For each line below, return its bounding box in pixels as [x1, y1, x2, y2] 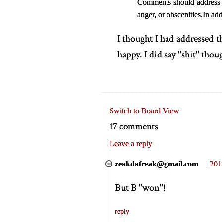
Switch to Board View [109, 107, 179, 115]
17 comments [109, 120, 158, 133]
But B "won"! [114, 181, 166, 194]
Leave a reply [109, 139, 152, 148]
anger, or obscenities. [137, 10, 203, 19]
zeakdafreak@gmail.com [114, 159, 198, 168]
